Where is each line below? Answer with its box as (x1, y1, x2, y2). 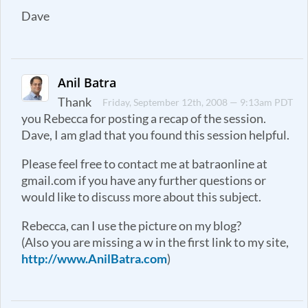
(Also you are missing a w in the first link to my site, (21, 234, 289, 250)
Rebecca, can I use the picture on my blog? (21, 218, 241, 233)
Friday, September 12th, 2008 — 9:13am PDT (102, 96, 294, 109)
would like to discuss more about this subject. (21, 189, 261, 204)
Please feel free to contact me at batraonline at (21, 156, 267, 171)
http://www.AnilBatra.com (21, 251, 167, 266)
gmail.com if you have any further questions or (21, 173, 266, 188)
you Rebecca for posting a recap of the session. (21, 111, 266, 126)
